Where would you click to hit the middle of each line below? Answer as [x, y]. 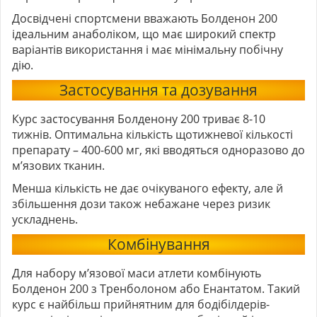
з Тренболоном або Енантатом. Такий [194, 289]
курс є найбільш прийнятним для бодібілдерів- [141, 305]
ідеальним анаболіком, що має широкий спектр [144, 34]
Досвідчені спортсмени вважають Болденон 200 [145, 19]
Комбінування [158, 244]
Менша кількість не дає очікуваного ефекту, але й [148, 189]
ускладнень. [45, 220]
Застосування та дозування [158, 90]
